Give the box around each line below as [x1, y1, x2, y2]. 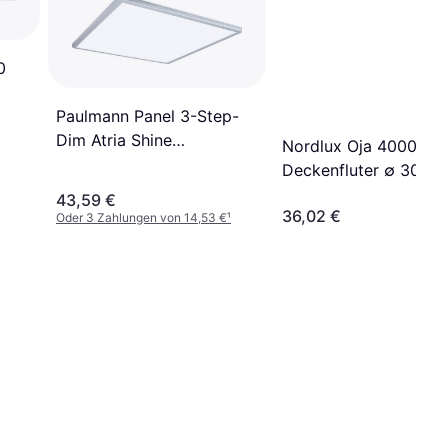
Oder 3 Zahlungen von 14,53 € [56, 209, 227, 225]
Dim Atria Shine [56, 130, 172, 151]
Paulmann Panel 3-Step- [56, 106, 239, 127]
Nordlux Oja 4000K [282, 135, 427, 156]
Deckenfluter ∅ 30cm [282, 159, 443, 180]
